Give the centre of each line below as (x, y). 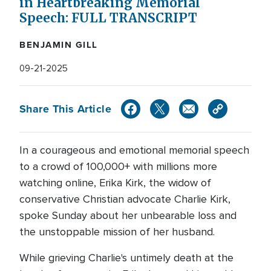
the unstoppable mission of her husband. (117, 232)
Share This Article (66, 109)
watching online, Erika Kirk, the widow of (115, 183)
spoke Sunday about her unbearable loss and (128, 215)
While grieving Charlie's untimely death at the (126, 258)
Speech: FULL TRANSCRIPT (108, 18)
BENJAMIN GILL (59, 45)
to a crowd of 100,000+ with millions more (118, 166)
